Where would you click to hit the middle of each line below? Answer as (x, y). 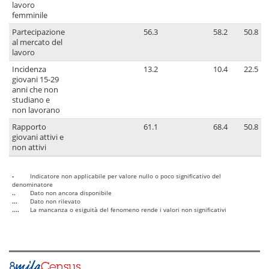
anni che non (35, 90)
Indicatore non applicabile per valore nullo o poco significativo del (125, 176)
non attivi (29, 148)
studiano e (31, 100)
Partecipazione (38, 32)
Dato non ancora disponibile (71, 193)
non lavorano (36, 110)
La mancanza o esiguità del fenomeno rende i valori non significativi (128, 210)
